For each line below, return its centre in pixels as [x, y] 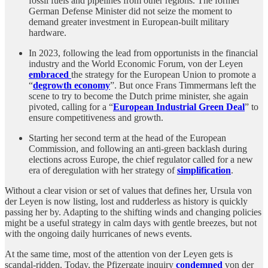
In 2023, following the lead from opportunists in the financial [143, 53]
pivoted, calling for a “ [71, 107]
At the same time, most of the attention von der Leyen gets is [119, 254]
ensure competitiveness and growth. [96, 118]
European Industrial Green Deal [179, 107]
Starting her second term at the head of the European [127, 138]
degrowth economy [71, 86]
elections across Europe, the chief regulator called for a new [141, 160]
